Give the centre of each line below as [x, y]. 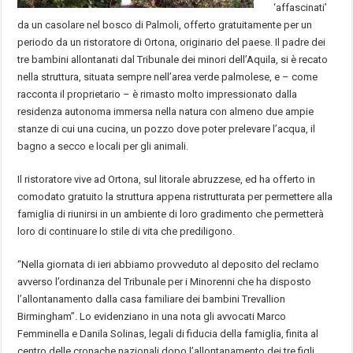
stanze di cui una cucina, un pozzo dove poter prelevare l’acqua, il [167, 128]
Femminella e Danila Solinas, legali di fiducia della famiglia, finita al [168, 333]
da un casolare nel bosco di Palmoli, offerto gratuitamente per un [165, 24]
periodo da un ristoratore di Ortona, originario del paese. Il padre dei [172, 42]
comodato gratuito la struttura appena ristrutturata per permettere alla [175, 196]
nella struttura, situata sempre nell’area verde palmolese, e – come [168, 76]
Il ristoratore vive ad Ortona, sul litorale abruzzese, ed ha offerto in [167, 179]
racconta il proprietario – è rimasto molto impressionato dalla [158, 94]
